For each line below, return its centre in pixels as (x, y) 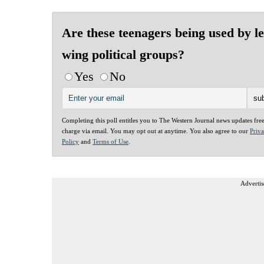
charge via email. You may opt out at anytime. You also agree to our (156, 131)
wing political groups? (123, 54)
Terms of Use (110, 141)
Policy (70, 141)
